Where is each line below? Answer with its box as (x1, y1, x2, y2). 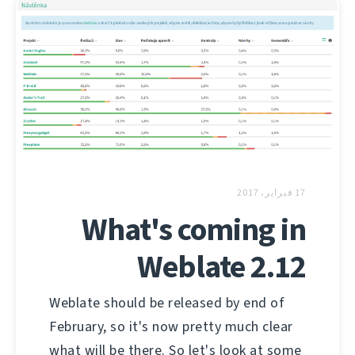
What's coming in (82, 208, 306, 251)
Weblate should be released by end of (49, 293, 284, 313)
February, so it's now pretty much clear (49, 317, 293, 337)
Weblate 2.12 (137, 246, 306, 288)
